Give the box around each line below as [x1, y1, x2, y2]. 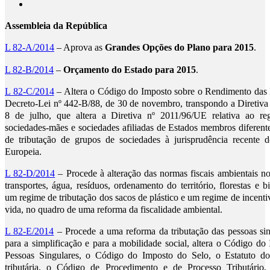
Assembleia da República [5, 20, 107, 32]
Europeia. [5, 146, 42, 157]
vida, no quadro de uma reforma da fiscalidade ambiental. [5, 204, 222, 216]
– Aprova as [54, 42, 105, 54]
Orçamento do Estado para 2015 [63, 64, 196, 75]
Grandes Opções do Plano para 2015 [105, 42, 254, 54]
